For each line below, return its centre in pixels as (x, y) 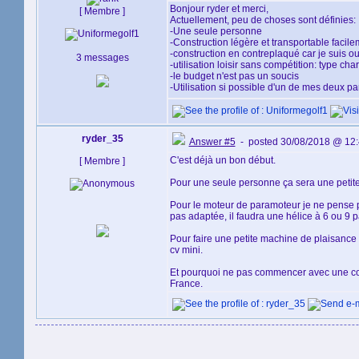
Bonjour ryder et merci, (219, 9)
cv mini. (186, 250)
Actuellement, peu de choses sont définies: (262, 20)
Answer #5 (212, 142)
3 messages (102, 58)
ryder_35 (102, 139)
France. (186, 284)
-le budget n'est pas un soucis (234, 76)
